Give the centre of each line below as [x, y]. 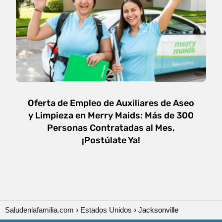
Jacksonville [158, 210]
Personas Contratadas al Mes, [111, 128]
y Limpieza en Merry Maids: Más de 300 [111, 115]
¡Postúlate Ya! [111, 140]
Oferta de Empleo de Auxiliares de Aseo [111, 103]
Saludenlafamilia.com [39, 210]
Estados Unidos [106, 210]
